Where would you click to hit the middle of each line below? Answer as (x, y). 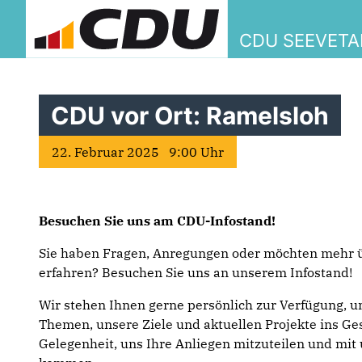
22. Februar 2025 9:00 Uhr (138, 152)
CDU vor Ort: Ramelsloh (190, 115)
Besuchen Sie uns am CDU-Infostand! (157, 221)
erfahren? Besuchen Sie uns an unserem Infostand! (196, 272)
